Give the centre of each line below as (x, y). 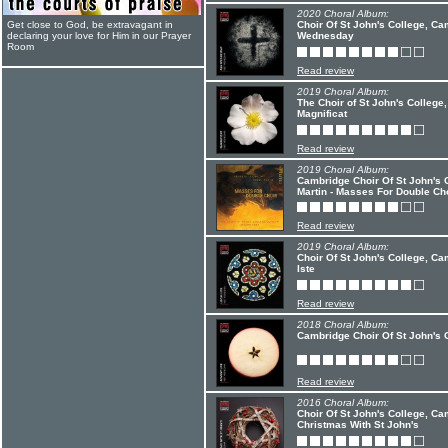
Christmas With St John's (358, 424)
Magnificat (322, 113)
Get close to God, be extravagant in (90, 24)
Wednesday (325, 35)
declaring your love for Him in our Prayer (99, 35)
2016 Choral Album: (343, 402)
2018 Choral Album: (343, 324)
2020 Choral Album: (343, 13)
